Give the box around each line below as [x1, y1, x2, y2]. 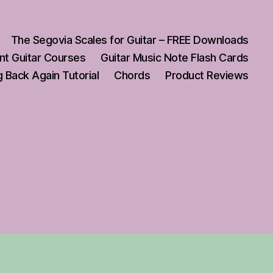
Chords [114, 68, 151, 82]
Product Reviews [165, 68, 249, 82]
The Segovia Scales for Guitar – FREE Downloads [10, 33, 249, 46]
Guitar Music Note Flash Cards [101, 51, 249, 64]
